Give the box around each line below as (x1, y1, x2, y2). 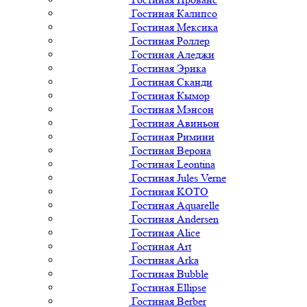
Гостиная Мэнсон (132, 102, 214, 116)
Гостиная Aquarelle (132, 198, 219, 212)
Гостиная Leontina (132, 157, 215, 171)
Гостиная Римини (132, 130, 214, 143)
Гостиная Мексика (132, 20, 218, 34)
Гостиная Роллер (132, 34, 210, 47)
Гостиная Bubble (132, 267, 208, 280)
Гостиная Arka (132, 253, 199, 267)
